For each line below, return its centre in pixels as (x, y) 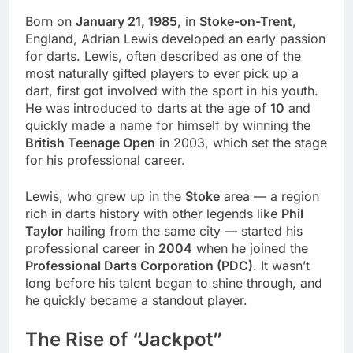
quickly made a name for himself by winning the (168, 125)
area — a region (269, 196)
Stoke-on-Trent (246, 21)
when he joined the (250, 248)
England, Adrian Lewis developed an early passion (175, 38)
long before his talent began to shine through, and (174, 282)
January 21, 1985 (126, 21)
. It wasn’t (281, 265)
